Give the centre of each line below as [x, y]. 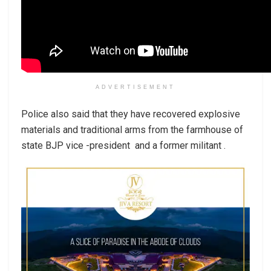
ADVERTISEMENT [135, 87]
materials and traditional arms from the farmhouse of [132, 129]
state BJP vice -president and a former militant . [123, 145]
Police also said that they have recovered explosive [131, 114]
